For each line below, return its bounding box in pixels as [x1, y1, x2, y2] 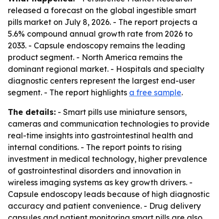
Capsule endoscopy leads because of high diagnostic [8, 189, 210, 199]
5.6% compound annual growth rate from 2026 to [8, 29, 193, 39]
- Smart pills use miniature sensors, [56, 107, 187, 117]
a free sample [129, 88, 181, 97]
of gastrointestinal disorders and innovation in [8, 166, 181, 175]
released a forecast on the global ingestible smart [8, 5, 197, 15]
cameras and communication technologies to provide [8, 119, 210, 129]
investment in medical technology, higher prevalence [8, 154, 207, 164]
